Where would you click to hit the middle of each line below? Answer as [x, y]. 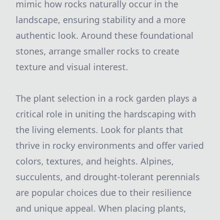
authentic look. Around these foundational [105, 35]
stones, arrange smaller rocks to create [97, 51]
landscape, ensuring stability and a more [101, 20]
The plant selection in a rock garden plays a [106, 98]
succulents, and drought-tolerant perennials [108, 177]
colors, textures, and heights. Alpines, [95, 161]
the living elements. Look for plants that [99, 130]
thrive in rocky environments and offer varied [110, 145]
